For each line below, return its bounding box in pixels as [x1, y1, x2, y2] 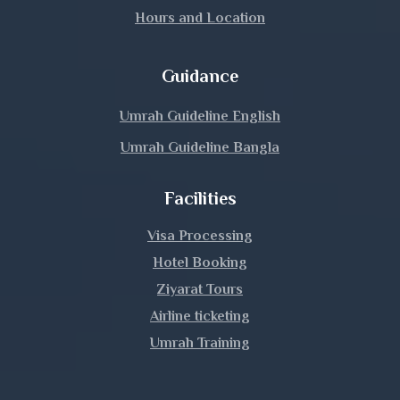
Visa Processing [147, 228, 253, 245]
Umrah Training [150, 335, 250, 352]
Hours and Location [135, 10, 265, 27]
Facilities [163, 188, 237, 209]
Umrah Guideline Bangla [121, 139, 279, 156]
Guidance [162, 66, 238, 87]
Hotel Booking [153, 254, 247, 271]
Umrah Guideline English [120, 108, 280, 125]
